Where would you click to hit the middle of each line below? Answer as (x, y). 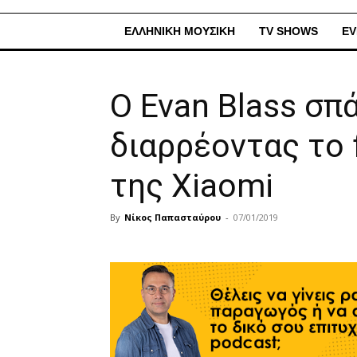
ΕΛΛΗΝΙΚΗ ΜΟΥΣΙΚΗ (180, 31)
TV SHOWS (288, 31)
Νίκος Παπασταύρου (173, 217)
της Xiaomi (192, 186)
